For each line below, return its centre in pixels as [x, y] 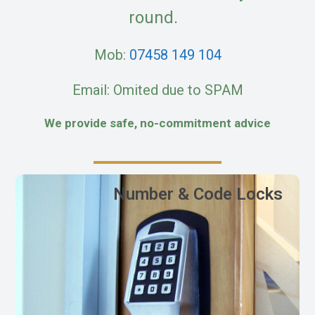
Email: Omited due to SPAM [157, 90]
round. [157, 18]
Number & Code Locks [198, 194]
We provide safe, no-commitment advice [157, 123]
